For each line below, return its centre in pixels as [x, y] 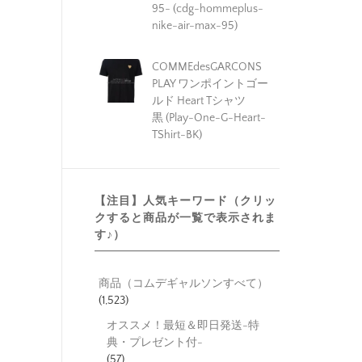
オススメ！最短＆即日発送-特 [183, 325]
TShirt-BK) [177, 135]
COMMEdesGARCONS [206, 67]
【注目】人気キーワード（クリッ [185, 201]
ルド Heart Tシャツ [198, 101]
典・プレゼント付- [155, 342]
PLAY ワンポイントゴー [210, 84]
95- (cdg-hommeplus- [207, 8]
